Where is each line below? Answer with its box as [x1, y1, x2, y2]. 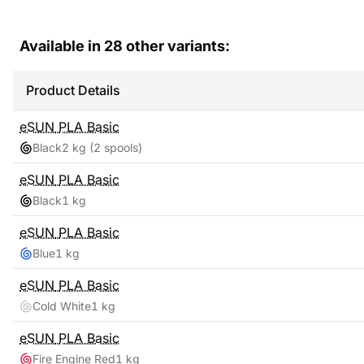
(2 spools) [86, 141, 142, 154]
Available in [19, 37, 104, 54]
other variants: [123, 37, 230, 54]
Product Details [26, 82, 120, 98]
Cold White [32, 299, 91, 313]
